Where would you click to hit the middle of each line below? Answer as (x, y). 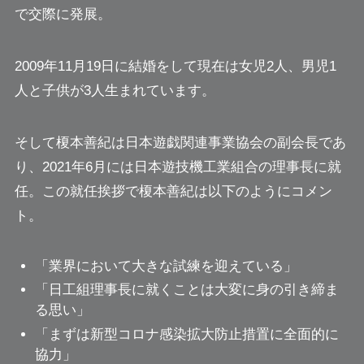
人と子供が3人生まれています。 (115, 90)
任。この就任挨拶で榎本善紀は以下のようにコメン (173, 191)
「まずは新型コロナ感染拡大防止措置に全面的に (187, 334)
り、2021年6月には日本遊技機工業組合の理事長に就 (178, 167)
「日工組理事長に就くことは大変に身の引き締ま (187, 290)
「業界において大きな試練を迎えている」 (167, 266)
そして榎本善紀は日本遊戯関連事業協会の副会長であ (180, 142)
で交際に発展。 (63, 14)
